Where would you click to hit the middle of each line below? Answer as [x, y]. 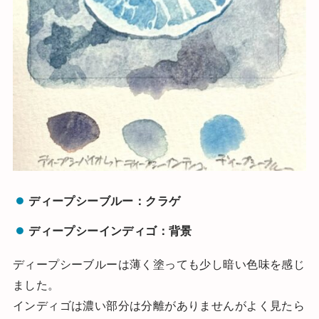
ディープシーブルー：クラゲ [105, 200]
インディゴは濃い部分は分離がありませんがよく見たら [159, 305]
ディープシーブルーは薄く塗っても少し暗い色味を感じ [159, 264]
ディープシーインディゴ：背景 [110, 231]
